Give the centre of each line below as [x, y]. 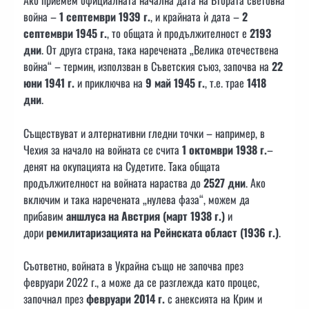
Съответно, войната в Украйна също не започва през [133, 265]
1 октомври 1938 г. [225, 149]
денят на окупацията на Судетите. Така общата [122, 166]
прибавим [45, 216]
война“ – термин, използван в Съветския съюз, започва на [148, 67]
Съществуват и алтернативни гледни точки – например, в [144, 133]
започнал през [55, 298]
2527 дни [225, 182]
